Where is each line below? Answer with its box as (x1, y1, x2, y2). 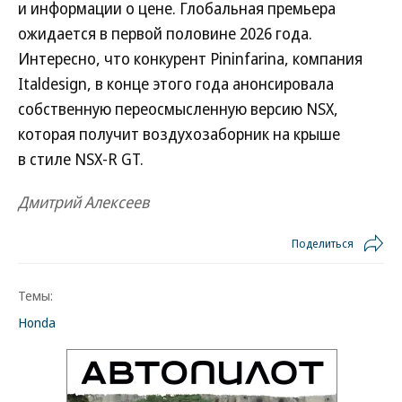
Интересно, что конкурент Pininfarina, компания (18, 48, 363, 69)
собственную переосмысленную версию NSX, (18, 98, 338, 119)
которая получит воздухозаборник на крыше (18, 123, 340, 144)
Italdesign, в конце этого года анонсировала (18, 73, 334, 94)
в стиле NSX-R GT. (18, 148, 144, 170)
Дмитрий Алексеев (18, 191, 149, 213)
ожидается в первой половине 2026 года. (18, 22, 312, 44)
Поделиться (292, 235, 354, 251)
